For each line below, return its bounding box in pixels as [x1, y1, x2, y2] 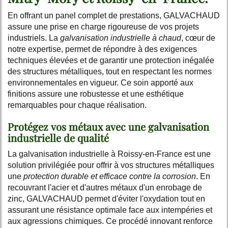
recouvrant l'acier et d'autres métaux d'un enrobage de [8, 183, 202, 192]
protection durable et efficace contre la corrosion [23, 172, 196, 181]
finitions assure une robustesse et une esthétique [8, 89, 184, 98]
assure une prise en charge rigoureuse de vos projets [8, 22, 199, 31]
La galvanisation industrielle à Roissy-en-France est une [8, 149, 211, 158]
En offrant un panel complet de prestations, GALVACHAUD [8, 11, 220, 20]
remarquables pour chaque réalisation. [8, 100, 147, 109]
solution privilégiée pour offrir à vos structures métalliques [8, 160, 214, 169]
